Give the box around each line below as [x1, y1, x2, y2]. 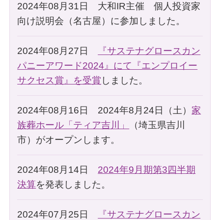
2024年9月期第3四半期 [98, 164, 196, 175]
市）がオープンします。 [17, 134, 120, 145]
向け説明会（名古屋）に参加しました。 [17, 15, 186, 26]
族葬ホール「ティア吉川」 [17, 119, 130, 130]
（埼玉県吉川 [129, 119, 186, 130]
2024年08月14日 [17, 164, 98, 175]
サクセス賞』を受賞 [17, 75, 102, 85]
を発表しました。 [36, 179, 111, 190]
